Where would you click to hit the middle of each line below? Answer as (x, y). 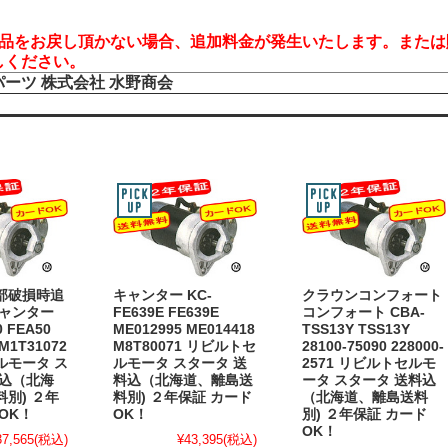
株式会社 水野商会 (107, 82)
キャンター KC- (162, 295)
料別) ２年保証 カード (182, 397)
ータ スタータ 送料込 (369, 380)
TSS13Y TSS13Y (356, 329)
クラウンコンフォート (372, 295)
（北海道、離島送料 (365, 397)
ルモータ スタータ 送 (180, 363)
